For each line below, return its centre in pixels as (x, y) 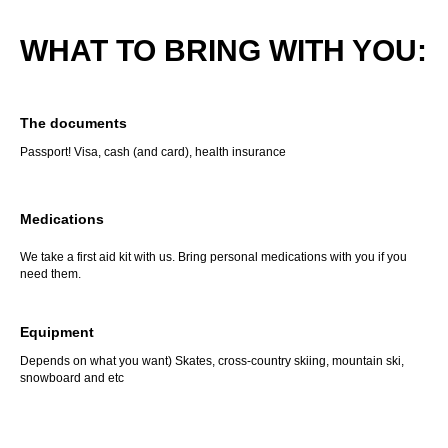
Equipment (57, 332)
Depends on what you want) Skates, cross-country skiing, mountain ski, (212, 361)
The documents (73, 123)
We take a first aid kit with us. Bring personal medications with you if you (213, 257)
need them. (50, 274)
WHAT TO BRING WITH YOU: (223, 51)
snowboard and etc (72, 378)
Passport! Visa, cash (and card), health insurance (153, 152)
